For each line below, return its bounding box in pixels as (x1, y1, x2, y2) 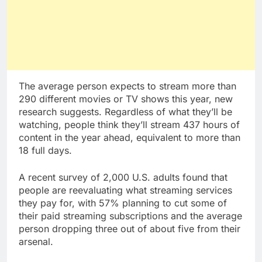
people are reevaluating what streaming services (19, 184, 232, 196)
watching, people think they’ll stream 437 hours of (19, 118, 240, 130)
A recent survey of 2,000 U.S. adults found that (19, 171, 227, 183)
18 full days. (19, 144, 72, 156)
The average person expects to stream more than (19, 80, 236, 92)
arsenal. (19, 235, 53, 247)
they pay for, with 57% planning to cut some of (19, 196, 227, 209)
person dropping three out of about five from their (19, 222, 240, 235)
